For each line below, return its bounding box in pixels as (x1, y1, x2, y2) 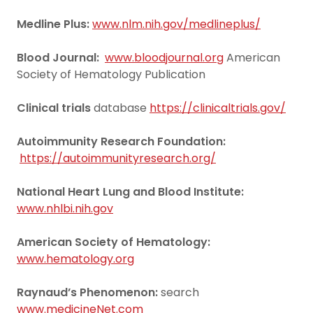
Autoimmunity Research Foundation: (17, 133, 226, 150)
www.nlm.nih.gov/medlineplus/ (92, 16, 261, 32)
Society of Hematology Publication (17, 66, 205, 82)
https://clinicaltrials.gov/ (150, 100, 286, 116)
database (91, 100, 150, 116)
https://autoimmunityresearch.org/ (20, 150, 216, 166)
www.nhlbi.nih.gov (17, 201, 113, 217)
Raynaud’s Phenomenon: (17, 284, 161, 300)
